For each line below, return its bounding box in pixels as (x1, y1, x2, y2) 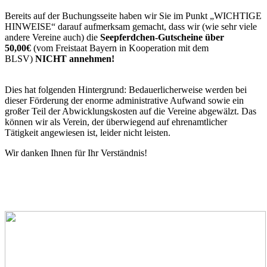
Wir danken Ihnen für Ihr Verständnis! (5, 148, 147, 159)
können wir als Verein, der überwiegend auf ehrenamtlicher (5, 117, 227, 128)
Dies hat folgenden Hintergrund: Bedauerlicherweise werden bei (5, 85, 247, 95)
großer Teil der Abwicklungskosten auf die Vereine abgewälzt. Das (5, 106, 256, 117)
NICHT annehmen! (35, 54, 114, 64)
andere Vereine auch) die (5, 32, 100, 43)
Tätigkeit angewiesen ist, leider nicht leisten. (5, 128, 170, 138)
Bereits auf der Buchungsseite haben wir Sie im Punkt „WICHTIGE (5, 11, 262, 21)
